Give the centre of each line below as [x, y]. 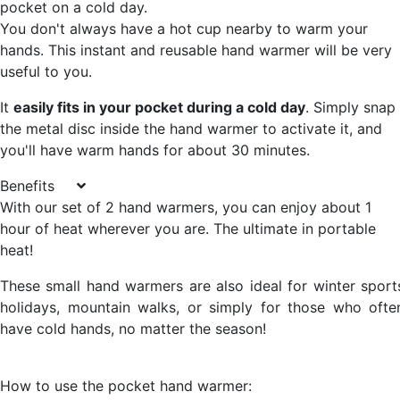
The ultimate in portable [295, 229]
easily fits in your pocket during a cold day [159, 107]
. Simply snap [350, 107]
